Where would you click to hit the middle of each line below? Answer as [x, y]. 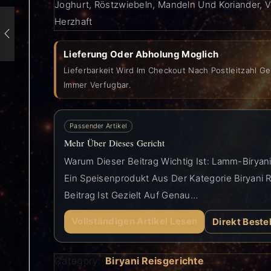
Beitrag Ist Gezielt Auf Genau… [131, 195]
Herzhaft [73, 21]
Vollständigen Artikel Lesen [135, 221]
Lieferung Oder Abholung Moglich [141, 54]
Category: [79, 261]
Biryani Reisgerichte [155, 261]
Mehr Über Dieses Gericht [115, 142]
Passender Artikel [99, 126]
